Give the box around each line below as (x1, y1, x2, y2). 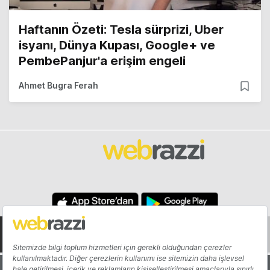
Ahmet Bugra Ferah (19, 80, 98, 90)
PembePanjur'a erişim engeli (19, 53, 186, 68)
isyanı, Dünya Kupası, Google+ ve (19, 37, 215, 52)
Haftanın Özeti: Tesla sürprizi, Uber (19, 22, 224, 37)
